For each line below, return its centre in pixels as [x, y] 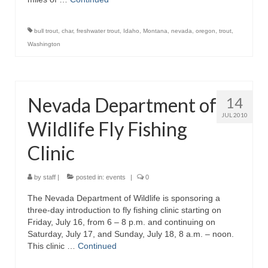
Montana [155, 31]
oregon [205, 31]
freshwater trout [98, 31]
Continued [97, 246]
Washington [44, 44]
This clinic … [53, 246]
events [116, 177]
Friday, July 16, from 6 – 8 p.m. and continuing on [121, 222]
